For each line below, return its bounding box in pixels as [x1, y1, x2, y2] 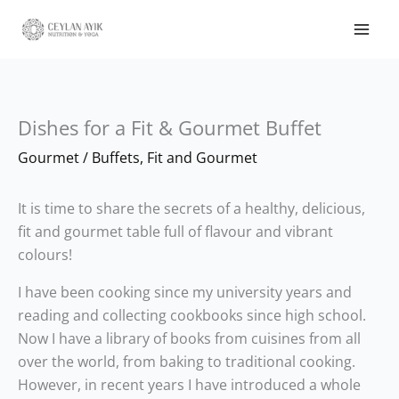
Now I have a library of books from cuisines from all [18, 329, 361, 348]
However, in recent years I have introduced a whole [18, 375, 361, 395]
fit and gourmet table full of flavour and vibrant [18, 222, 333, 241]
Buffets [92, 148, 140, 167]
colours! [18, 245, 72, 265]
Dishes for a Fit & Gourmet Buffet [18, 114, 322, 141]
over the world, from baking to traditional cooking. [18, 352, 355, 371]
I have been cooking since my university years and [18, 282, 352, 302]
